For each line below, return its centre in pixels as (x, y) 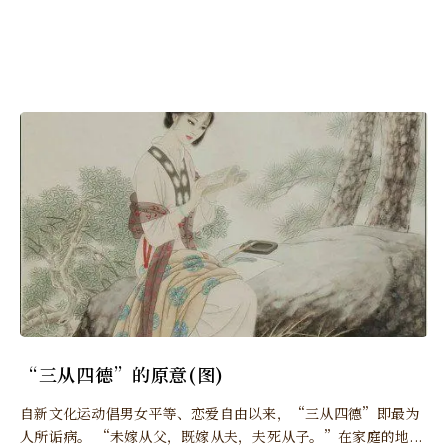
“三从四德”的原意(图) (122, 373)
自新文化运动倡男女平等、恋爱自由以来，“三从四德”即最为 (220, 412)
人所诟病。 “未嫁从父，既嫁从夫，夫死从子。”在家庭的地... (221, 435)
